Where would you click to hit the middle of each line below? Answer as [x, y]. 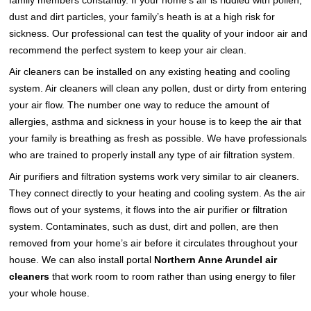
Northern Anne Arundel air [216, 260]
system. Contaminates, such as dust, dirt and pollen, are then [144, 227]
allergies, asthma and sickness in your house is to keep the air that [155, 122]
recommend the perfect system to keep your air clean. [128, 50]
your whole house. [50, 293]
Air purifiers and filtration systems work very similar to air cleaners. [154, 177]
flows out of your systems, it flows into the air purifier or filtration [149, 210]
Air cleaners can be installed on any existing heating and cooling [150, 72]
